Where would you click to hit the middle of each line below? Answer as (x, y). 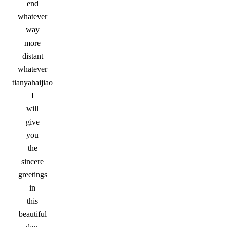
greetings (32, 175)
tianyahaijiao (32, 82)
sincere (32, 161)
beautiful (32, 214)
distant (32, 56)
